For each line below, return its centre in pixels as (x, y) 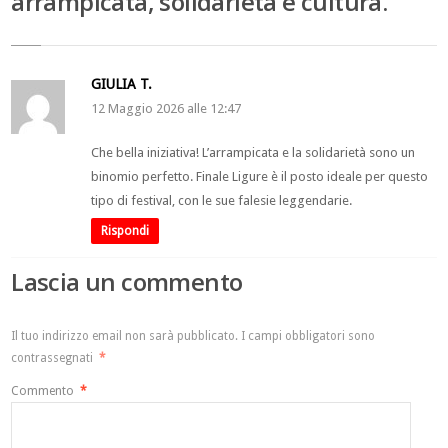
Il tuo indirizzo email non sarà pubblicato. (125, 335)
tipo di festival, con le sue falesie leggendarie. (222, 200)
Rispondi (125, 230)
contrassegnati (54, 357)
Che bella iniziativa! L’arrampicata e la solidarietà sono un (253, 152)
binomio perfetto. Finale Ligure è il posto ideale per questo (260, 176)
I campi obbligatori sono (308, 335)
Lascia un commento (127, 281)
